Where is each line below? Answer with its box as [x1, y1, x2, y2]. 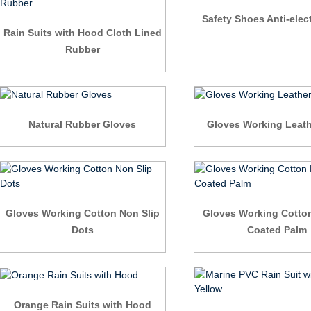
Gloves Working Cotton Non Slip [5, 207, 160, 219]
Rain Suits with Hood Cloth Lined [3, 27, 162, 38]
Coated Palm [246, 224, 307, 235]
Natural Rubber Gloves [28, 118, 137, 130]
